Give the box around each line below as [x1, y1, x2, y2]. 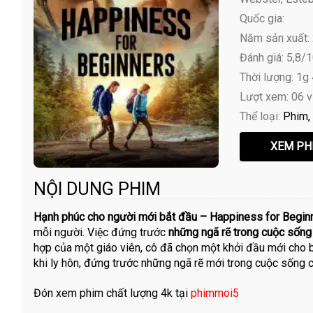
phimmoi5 [191, 286, 239, 300]
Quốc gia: [239, 12, 284, 26]
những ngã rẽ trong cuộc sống [168, 226, 312, 240]
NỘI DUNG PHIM [34, 179, 161, 200]
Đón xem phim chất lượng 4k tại [34, 286, 191, 300]
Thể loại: [239, 110, 283, 124]
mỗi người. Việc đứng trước [34, 226, 168, 240]
